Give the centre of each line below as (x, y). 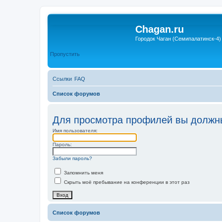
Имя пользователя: (75, 131)
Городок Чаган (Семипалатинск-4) (178, 39)
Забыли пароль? (72, 158)
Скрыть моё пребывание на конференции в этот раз (126, 182)
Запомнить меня (83, 173)
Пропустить (65, 54)
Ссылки (62, 79)
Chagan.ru (160, 29)
